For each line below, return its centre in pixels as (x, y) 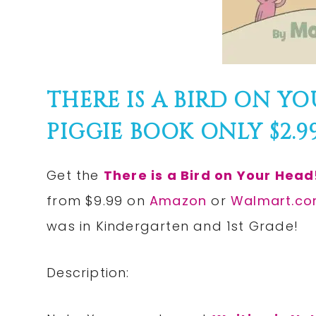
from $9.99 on (98, 201)
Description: (88, 273)
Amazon (181, 201)
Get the (75, 176)
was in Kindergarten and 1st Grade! (173, 226)
